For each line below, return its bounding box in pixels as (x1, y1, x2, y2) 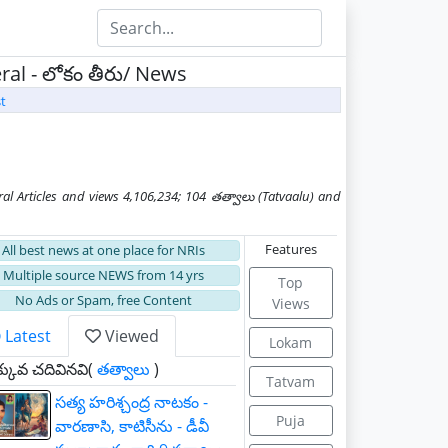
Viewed (101, 325, 159, 347)
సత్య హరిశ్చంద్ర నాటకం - (55, 391, 208, 413)
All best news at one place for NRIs (2, 241, 206, 259)
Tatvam (266, 372, 316, 391)
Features (264, 240, 317, 258)
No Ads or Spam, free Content (15, 291, 193, 309)
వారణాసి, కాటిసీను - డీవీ (55, 415, 209, 437)
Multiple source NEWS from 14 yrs (3, 266, 205, 284)
